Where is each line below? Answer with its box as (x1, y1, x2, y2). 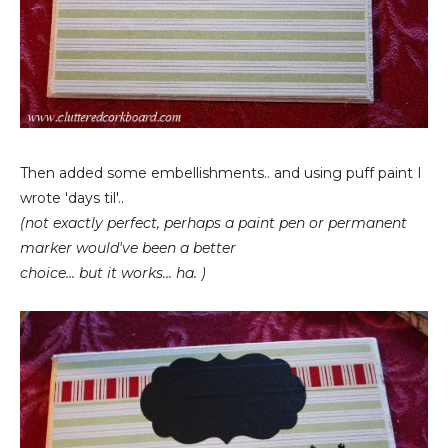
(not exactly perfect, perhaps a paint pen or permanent (20, 214, 407, 233)
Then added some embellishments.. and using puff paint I (20, 164, 422, 183)
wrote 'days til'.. (20, 189, 124, 208)
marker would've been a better (20, 239, 236, 258)
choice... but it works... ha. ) (20, 264, 206, 283)
